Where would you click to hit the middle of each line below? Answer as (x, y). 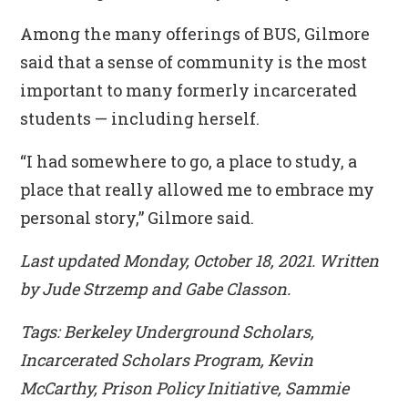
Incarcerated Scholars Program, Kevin (167, 360)
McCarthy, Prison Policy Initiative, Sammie (185, 388)
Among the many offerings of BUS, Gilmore (195, 34)
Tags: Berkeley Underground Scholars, (168, 331)
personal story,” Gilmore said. (138, 218)
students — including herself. (140, 118)
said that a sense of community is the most (194, 62)
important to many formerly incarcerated (189, 90)
